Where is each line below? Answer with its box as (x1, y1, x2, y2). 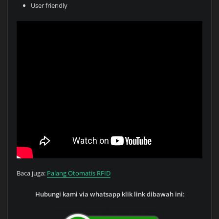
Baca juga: (16, 169, 47, 178)
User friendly (31, 1, 68, 10)
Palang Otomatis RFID (46, 169, 110, 178)
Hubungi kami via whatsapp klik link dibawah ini (35, 189, 183, 198)
